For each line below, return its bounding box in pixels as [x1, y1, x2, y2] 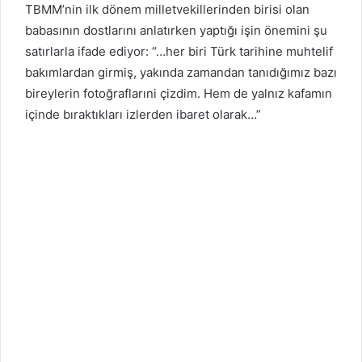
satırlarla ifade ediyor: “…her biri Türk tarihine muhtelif [25, 43, 333, 59]
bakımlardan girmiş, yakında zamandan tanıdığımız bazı [25, 64, 337, 80]
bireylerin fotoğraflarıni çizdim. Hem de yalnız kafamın [25, 85, 332, 101]
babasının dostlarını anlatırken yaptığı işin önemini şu [25, 22, 327, 38]
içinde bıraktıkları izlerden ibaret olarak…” [25, 106, 261, 122]
